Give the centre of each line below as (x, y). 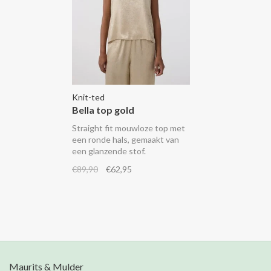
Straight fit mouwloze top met (129, 128)
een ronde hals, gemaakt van (126, 139)
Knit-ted (88, 97)
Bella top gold (103, 109)
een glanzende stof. (109, 151)
